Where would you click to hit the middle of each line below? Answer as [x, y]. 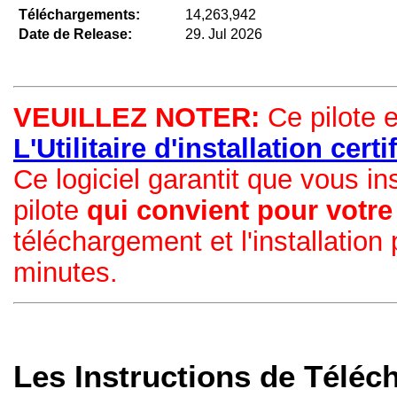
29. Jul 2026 [224, 34]
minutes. [66, 272]
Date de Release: [75, 34]
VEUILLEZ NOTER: [136, 117]
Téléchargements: [79, 14]
